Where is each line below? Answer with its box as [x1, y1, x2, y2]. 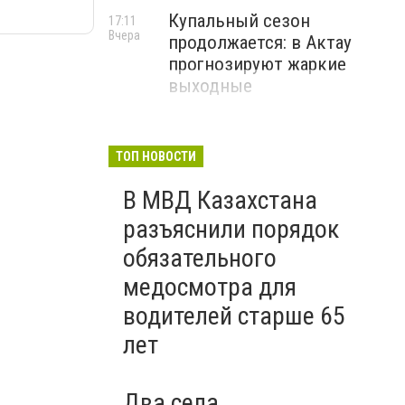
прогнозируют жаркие [168, 53, 346, 75]
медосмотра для [123, 272, 297, 302]
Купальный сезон [168, 10, 310, 32]
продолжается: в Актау [168, 32, 352, 53]
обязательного [123, 243, 277, 273]
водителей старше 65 [123, 301, 345, 331]
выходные [168, 75, 252, 97]
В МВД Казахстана [123, 185, 317, 215]
